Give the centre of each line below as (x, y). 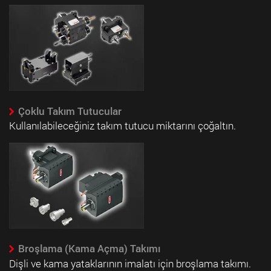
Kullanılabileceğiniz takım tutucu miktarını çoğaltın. (122, 125)
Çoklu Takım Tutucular (70, 111)
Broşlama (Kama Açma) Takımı (89, 249)
